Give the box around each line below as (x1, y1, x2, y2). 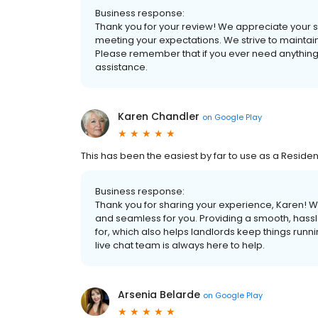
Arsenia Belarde (118, 287, 200, 302)
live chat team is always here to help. (95, 238, 265, 252)
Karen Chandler (118, 109, 199, 124)
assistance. (95, 60, 148, 74)
